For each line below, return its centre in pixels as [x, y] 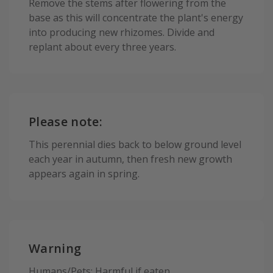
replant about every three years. [102, 47]
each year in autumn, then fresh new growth [130, 159]
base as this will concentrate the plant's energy [136, 18]
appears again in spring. [84, 173]
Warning [55, 248]
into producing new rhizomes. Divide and [122, 33]
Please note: [66, 122]
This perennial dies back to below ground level [135, 144]
